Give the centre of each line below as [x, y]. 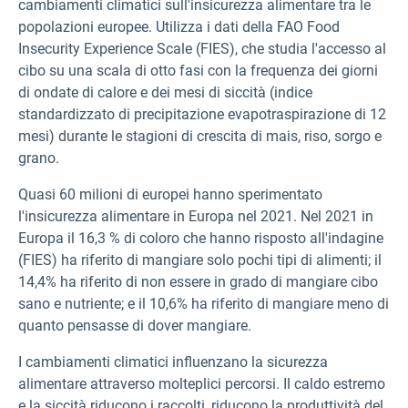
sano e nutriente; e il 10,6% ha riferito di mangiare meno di [204, 304]
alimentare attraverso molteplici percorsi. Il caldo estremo [202, 384]
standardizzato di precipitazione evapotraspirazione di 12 [202, 114]
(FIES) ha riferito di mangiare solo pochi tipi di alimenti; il [200, 260]
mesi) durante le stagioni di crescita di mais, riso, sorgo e [200, 136]
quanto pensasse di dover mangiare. [135, 326]
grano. [39, 158]
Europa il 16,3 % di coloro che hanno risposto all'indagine [201, 238]
